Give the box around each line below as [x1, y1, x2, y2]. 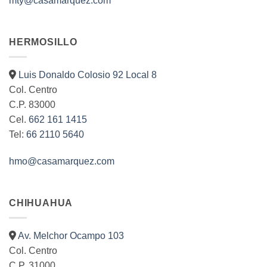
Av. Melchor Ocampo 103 [18, 230, 124, 241]
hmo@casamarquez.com [9, 156, 114, 167]
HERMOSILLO [9, 37, 77, 48]
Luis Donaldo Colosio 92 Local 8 [18, 69, 157, 80]
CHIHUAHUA [9, 198, 73, 209]
